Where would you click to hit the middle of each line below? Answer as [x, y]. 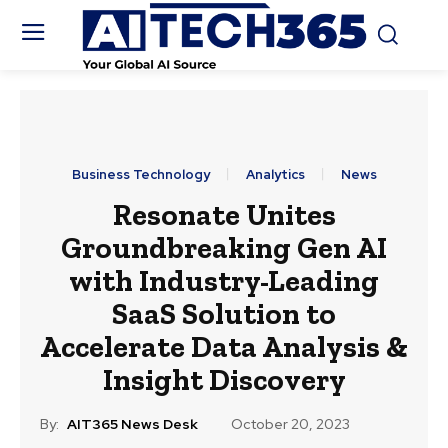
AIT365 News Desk [132, 424]
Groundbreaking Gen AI [224, 248]
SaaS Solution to [224, 314]
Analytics [275, 175]
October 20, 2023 [290, 424]
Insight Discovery [224, 380]
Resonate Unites [224, 215]
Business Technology [140, 175]
